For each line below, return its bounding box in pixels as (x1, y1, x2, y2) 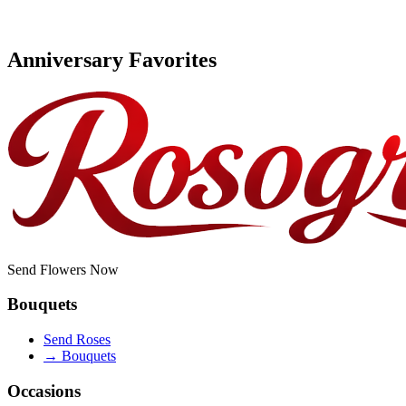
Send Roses (43, 332, 111, 348)
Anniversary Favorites (7, 47, 217, 72)
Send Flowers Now (7, 261, 119, 277)
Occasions (7, 381, 81, 401)
